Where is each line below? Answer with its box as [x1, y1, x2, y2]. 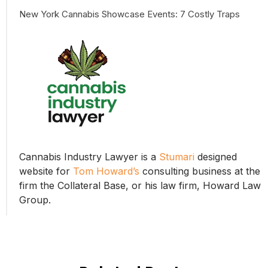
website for [19, 165, 73, 177]
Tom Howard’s [72, 165, 139, 177]
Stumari [159, 150, 194, 163]
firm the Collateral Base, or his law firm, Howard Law [19, 179, 261, 191]
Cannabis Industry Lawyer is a [19, 150, 159, 163]
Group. [19, 193, 51, 206]
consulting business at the [139, 165, 260, 177]
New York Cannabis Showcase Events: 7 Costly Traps [19, 8, 240, 20]
